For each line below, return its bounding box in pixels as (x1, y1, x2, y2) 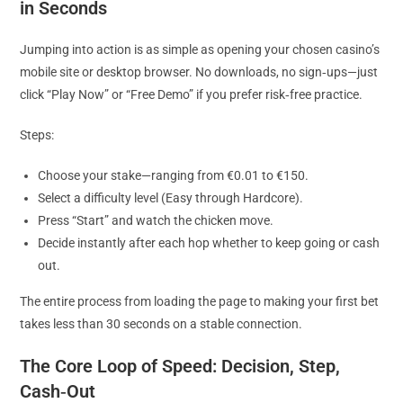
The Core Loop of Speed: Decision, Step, (20, 355, 341, 377)
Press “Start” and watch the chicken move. (38, 213, 274, 228)
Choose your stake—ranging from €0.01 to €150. (38, 168, 309, 183)
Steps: (20, 128, 55, 142)
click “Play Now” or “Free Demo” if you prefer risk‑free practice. (20, 87, 363, 102)
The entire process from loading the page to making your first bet (20, 294, 380, 309)
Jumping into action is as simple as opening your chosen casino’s (20, 42, 381, 57)
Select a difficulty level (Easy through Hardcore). (38, 191, 304, 205)
